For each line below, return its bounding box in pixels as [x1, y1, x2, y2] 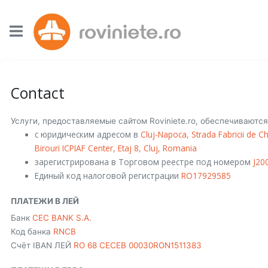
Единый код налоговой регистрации [34, 170, 181, 181]
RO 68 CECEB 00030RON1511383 [73, 240, 202, 250]
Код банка [10, 226, 53, 236]
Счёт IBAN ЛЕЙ [10, 240, 74, 250]
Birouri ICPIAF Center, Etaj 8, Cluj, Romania [34, 142, 197, 154]
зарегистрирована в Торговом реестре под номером [34, 156, 253, 167]
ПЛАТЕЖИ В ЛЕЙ [10, 196, 79, 206]
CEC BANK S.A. [32, 212, 92, 223]
